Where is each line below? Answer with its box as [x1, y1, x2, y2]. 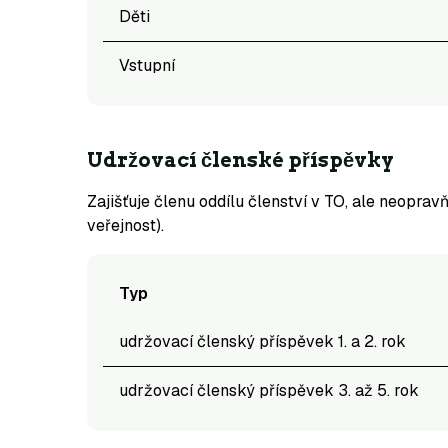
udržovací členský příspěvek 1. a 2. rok [119, 331, 406, 352]
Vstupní [119, 55, 175, 76]
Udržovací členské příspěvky [87, 148, 394, 172]
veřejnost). [87, 215, 164, 236]
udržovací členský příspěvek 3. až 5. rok [119, 380, 419, 401]
